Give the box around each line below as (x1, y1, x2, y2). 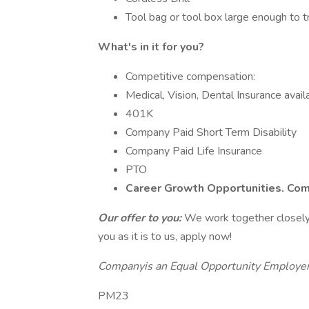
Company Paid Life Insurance (126, 143, 262, 159)
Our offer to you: (98, 210, 184, 226)
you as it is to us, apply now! (98, 229, 232, 244)
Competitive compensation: (126, 69, 255, 84)
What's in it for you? (98, 39, 204, 54)
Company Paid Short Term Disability (126, 125, 297, 140)
